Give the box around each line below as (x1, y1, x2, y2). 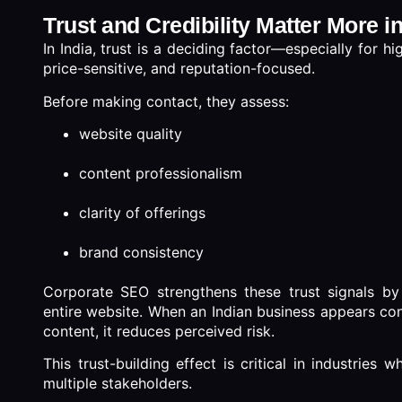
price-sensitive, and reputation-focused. (43, 59, 315, 78)
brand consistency (79, 243, 204, 262)
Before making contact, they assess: (43, 92, 289, 110)
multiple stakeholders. (43, 374, 192, 393)
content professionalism (79, 164, 242, 183)
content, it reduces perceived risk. (43, 322, 275, 341)
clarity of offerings (79, 204, 205, 223)
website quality (79, 125, 182, 144)
